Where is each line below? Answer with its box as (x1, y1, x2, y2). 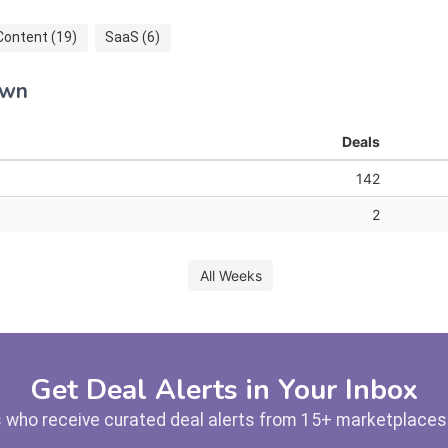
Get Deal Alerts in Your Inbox (30, 371, 418, 410)
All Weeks (199, 266, 262, 284)
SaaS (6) (105, 29, 160, 46)
